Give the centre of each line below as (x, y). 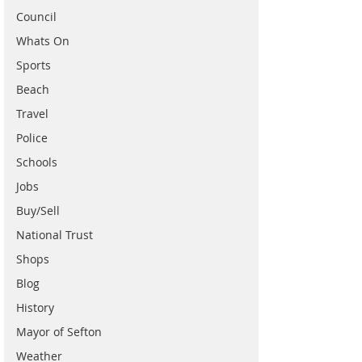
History (35, 307)
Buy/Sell (38, 210)
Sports (34, 65)
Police (32, 138)
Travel (32, 114)
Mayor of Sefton (59, 332)
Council (36, 17)
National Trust (55, 235)
